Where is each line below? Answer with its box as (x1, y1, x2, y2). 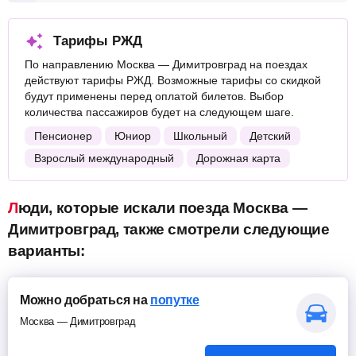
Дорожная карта (196, 152, 281, 164)
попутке (149, 293, 199, 307)
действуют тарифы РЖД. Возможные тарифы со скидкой (25, 74, 321, 87)
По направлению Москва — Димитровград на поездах (25, 58, 308, 71)
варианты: (8, 242, 85, 259)
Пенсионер (34, 130, 92, 142)
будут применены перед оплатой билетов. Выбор (25, 90, 284, 103)
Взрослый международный (34, 152, 174, 164)
